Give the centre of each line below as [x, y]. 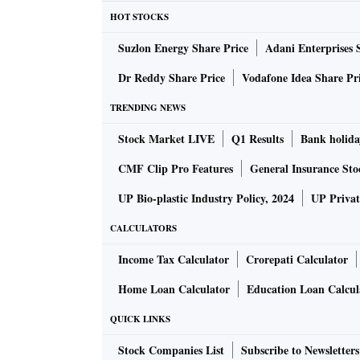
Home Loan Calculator [174, 289]
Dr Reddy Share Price [172, 78]
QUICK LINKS [140, 319]
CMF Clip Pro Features [176, 169]
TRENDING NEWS [148, 108]
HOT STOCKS [139, 17]
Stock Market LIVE [166, 139]
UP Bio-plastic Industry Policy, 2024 [206, 198]
